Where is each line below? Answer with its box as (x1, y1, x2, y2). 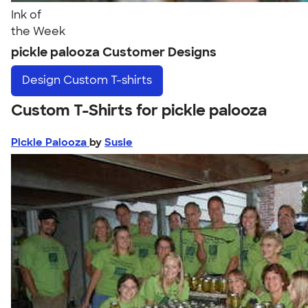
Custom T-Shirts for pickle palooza (11, 100, 267, 120)
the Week (11, 24, 65, 38)
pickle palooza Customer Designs (11, 44, 217, 60)
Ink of (11, 8, 41, 22)
